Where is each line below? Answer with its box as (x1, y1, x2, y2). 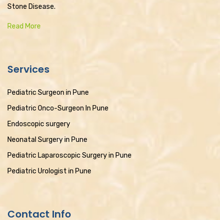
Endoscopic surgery (7, 119, 70, 128)
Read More (7, 22, 41, 30)
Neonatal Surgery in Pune (7, 135, 87, 144)
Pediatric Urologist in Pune (7, 166, 91, 175)
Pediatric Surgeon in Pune (7, 88, 89, 97)
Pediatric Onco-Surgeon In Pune (7, 104, 109, 112)
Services (7, 62, 50, 76)
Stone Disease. (7, 2, 55, 11)
